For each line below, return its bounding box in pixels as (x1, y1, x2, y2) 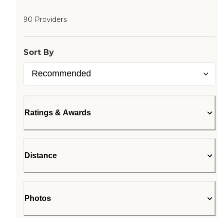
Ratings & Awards (24, 109, 91, 117)
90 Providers (23, 15, 67, 24)
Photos (24, 194, 51, 202)
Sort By (23, 48, 54, 57)
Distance (24, 151, 57, 160)
